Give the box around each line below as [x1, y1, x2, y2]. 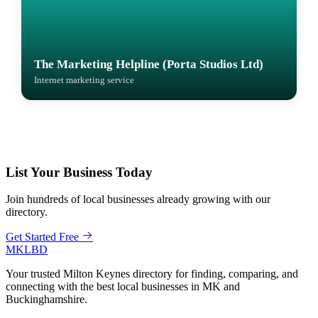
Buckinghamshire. [6, 293, 87, 306]
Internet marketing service [34, 75, 135, 85]
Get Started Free [6, 231, 79, 243]
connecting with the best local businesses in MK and [6, 280, 240, 293]
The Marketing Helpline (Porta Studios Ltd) [34, 57, 264, 71]
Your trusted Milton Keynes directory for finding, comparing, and [6, 268, 298, 280]
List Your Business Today [6, 164, 153, 180]
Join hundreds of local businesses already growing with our [6, 193, 270, 206]
